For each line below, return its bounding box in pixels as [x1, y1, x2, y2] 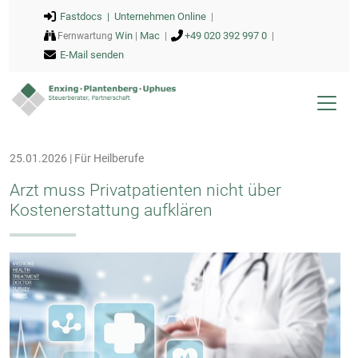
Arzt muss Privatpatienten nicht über [10, 181, 281, 200]
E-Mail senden [59, 49, 124, 61]
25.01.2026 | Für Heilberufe [10, 152, 144, 165]
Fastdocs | [59, 10, 114, 22]
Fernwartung [57, 30, 115, 42]
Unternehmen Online [113, 10, 206, 22]
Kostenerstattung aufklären [10, 201, 213, 220]
